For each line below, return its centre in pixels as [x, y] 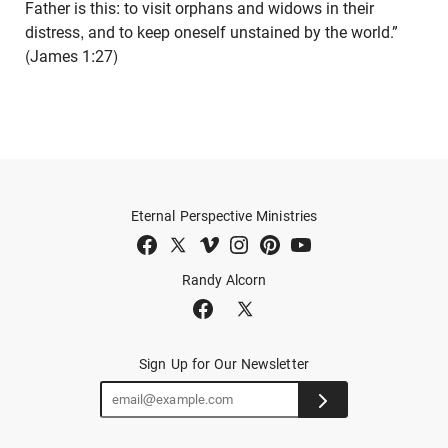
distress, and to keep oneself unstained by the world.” [211, 32]
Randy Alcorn [224, 279]
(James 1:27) [71, 56]
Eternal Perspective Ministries [224, 215]
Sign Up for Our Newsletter [224, 364]
